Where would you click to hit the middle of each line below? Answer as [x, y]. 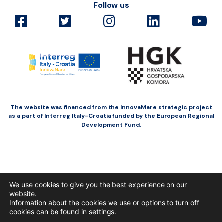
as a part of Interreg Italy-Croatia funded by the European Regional [111, 116]
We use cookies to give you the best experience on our [98, 185]
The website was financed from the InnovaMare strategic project [111, 107]
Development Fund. [111, 125]
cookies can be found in [49, 211]
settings [102, 211]
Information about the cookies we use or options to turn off [104, 202]
